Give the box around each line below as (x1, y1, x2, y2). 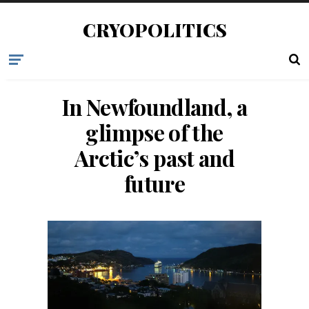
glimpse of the (86, 118, 223, 147)
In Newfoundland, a (61, 92, 248, 121)
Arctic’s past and (74, 143, 235, 172)
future (123, 169, 186, 198)
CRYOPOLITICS (82, 17, 227, 42)
